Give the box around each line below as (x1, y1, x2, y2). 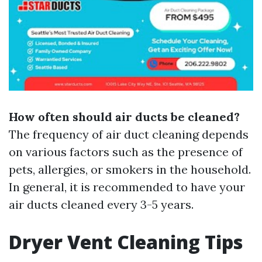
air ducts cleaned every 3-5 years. (9, 197, 194, 212)
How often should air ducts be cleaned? (9, 109, 240, 125)
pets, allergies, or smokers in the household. (9, 162, 251, 177)
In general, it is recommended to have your (9, 180, 245, 195)
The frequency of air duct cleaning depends (9, 127, 249, 142)
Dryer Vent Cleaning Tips (9, 229, 243, 255)
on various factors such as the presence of (9, 144, 243, 160)
